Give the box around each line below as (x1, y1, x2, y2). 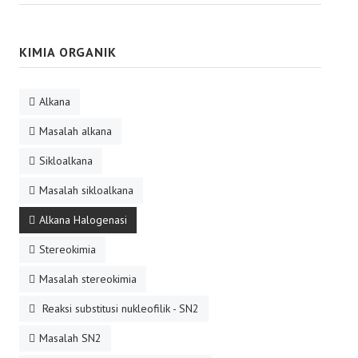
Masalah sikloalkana (39, 183, 133, 197)
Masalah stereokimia (39, 272, 137, 286)
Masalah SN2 (39, 331, 101, 345)
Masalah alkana (39, 124, 112, 138)
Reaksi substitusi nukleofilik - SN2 (39, 301, 199, 316)
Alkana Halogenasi (39, 213, 127, 227)
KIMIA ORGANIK (19, 44, 117, 60)
